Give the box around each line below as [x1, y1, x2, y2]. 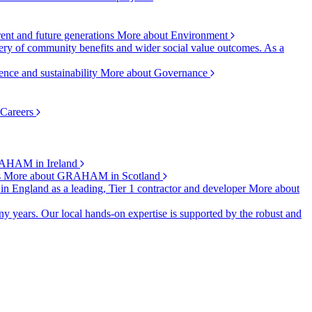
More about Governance [100, 67, 210, 79]
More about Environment [117, 29, 231, 41]
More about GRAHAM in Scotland [3, 170, 163, 182]
